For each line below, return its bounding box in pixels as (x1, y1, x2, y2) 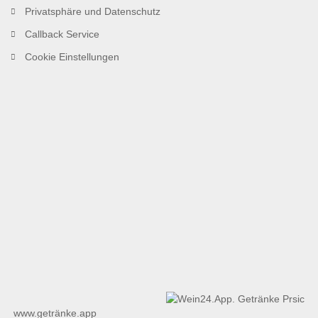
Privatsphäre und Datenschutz (25, 5, 160, 17)
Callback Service (25, 28, 99, 40)
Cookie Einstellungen (25, 50, 119, 62)
